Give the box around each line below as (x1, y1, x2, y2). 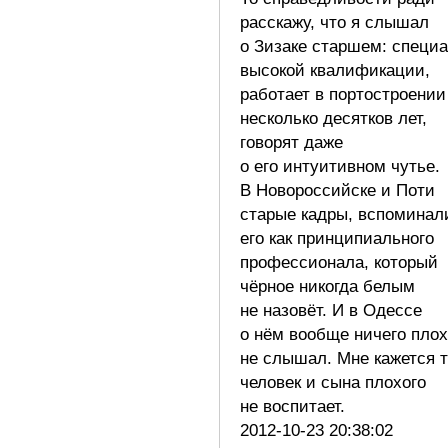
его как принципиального (240, 228, 434, 248)
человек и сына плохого (240, 372, 426, 392)
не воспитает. (240, 396, 355, 416)
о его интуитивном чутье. (240, 156, 440, 176)
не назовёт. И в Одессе (240, 300, 422, 320)
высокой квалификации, (240, 60, 430, 80)
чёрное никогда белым (240, 276, 415, 296)
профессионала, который (240, 252, 438, 272)
